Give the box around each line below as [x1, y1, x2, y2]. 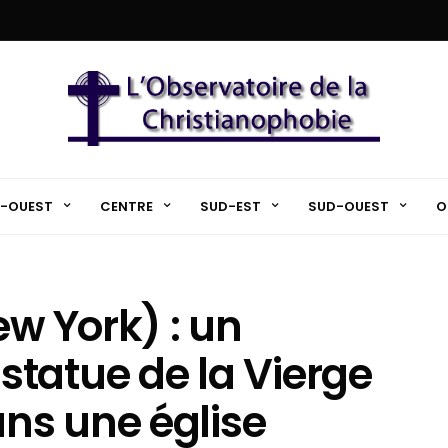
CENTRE [99, 196, 153, 216]
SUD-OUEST [307, 196, 389, 216]
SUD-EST [199, 196, 261, 216]
